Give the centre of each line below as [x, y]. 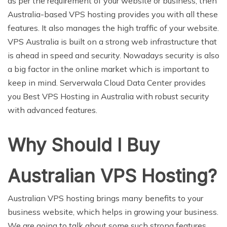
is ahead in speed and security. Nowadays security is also [113, 55]
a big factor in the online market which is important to [108, 69]
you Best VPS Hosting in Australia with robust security [108, 96]
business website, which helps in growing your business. [113, 212]
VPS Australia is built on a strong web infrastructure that [112, 41]
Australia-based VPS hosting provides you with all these [113, 14]
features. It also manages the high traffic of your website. [113, 28]
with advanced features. [52, 110]
